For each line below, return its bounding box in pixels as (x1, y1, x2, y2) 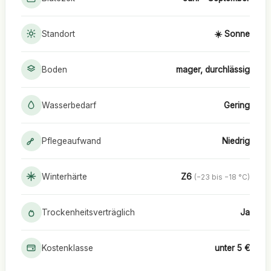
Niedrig (222, 135, 250, 146)
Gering (224, 100, 250, 110)
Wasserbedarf (41, 100, 96, 110)
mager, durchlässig (176, 64, 250, 74)
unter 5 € (215, 243, 250, 253)
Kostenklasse (41, 243, 93, 253)
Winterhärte (41, 171, 87, 181)
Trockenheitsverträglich (41, 207, 135, 217)
